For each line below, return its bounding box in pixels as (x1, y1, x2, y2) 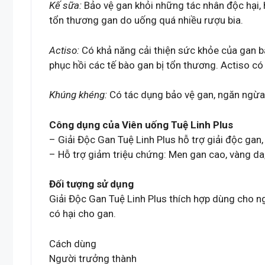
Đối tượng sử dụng (49, 178, 134, 190)
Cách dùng (49, 237, 96, 250)
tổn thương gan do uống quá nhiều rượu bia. (49, 14, 243, 27)
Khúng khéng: (49, 89, 107, 101)
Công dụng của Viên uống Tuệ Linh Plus (49, 118, 233, 131)
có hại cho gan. (49, 208, 116, 220)
